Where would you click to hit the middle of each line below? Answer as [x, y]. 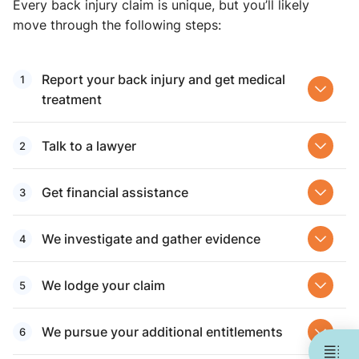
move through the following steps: [117, 25]
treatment [72, 99]
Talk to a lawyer [89, 145]
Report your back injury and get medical [163, 79]
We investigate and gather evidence [151, 238]
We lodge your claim [103, 285]
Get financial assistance [115, 192]
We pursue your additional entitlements [162, 331]
